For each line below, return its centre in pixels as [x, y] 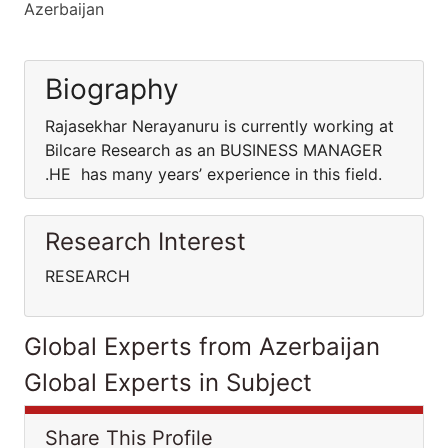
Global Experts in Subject [168, 382]
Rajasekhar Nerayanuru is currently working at [219, 126]
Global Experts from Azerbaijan [202, 346]
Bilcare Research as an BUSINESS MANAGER [213, 150]
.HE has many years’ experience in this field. [216, 174]
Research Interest [145, 241]
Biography [112, 89]
